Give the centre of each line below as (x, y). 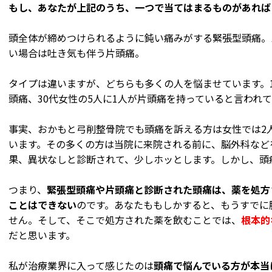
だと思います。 (42, 235)
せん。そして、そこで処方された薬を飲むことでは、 (125, 220)
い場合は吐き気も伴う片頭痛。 (76, 53)
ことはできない (42, 205)
